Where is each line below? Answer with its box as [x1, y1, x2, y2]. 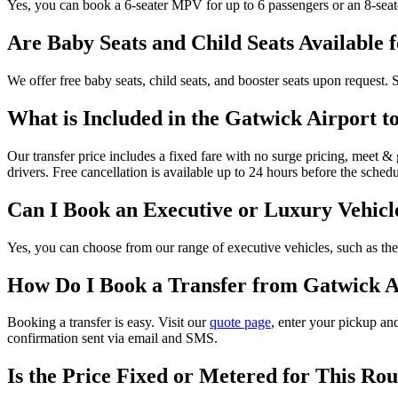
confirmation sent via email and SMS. [7, 330, 218, 346]
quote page [210, 314, 271, 330]
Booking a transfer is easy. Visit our [7, 314, 210, 330]
